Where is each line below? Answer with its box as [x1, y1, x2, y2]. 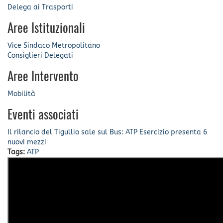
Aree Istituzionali [7, 22, 85, 35]
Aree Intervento [7, 71, 79, 84]
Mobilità [7, 89, 35, 98]
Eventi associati [7, 109, 79, 122]
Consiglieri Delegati [7, 51, 73, 60]
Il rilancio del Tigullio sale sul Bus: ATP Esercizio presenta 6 [7, 127, 207, 136]
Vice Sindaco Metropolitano [7, 41, 100, 50]
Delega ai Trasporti [7, 2, 73, 11]
